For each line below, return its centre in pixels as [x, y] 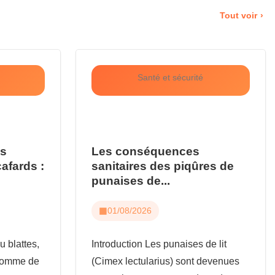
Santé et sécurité [171, 77]
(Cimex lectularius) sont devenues [165, 261]
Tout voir [238, 15]
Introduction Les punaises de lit [159, 244]
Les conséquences [145, 151]
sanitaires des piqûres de [162, 166]
